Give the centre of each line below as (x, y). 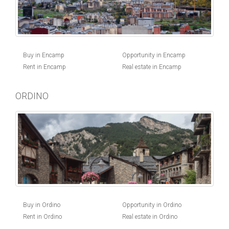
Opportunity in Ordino (152, 205)
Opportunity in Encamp (154, 55)
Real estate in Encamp (152, 67)
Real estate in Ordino (150, 216)
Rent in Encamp (44, 67)
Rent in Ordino (42, 216)
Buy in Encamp (44, 55)
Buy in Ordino (42, 205)
